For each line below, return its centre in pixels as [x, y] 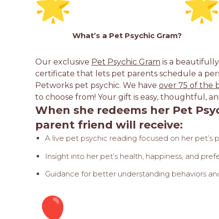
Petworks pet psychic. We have [97, 85]
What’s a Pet [99, 35]
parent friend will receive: [109, 125]
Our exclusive [63, 62]
